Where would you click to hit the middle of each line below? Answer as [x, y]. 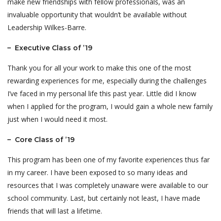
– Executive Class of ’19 [50, 48]
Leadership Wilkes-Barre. [47, 27]
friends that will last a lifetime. [55, 211]
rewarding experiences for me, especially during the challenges [107, 81]
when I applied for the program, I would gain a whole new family [110, 106]
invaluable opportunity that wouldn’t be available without [97, 15]
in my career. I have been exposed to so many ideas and [97, 172]
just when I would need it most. [57, 119]
